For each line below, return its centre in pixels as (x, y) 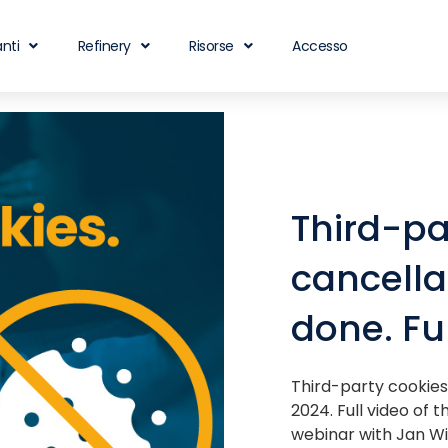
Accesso (320, 46)
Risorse (211, 46)
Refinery (104, 46)
